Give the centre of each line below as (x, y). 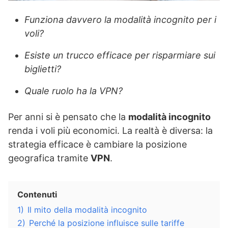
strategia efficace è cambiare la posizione (97, 144)
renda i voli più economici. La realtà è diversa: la (110, 131)
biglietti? (43, 69)
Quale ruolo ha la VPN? (74, 91)
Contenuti (37, 194)
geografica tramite (49, 158)
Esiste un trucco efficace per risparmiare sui (120, 55)
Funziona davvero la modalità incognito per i (120, 20)
